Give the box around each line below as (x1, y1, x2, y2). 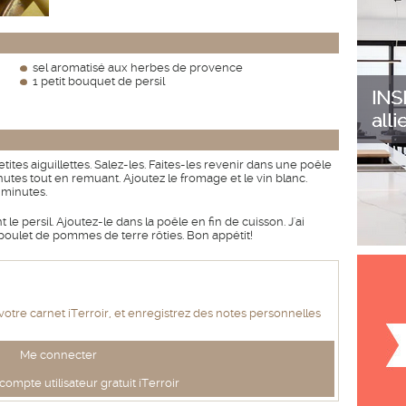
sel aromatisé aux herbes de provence (33, 61, 243, 74)
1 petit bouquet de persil (33, 74, 165, 88)
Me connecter (19, 348, 97, 362)
